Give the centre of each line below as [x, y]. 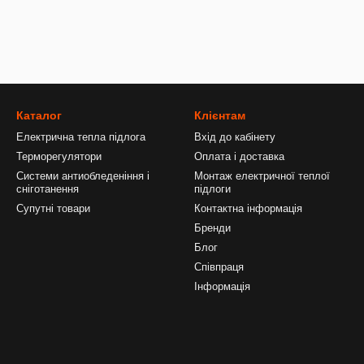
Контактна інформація [248, 208]
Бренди [212, 228]
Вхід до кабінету [235, 137]
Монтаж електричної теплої [262, 176]
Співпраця [219, 267]
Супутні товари [53, 208]
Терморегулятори [59, 156]
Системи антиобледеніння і [83, 176]
